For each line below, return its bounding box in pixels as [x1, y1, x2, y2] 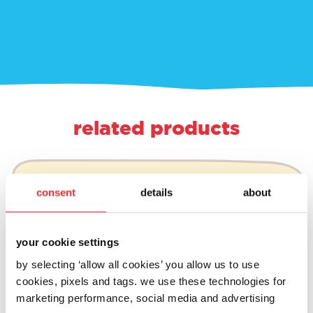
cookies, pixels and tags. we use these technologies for [16, 275, 286, 287]
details [140, 186, 173, 198]
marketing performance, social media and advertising [16, 291, 275, 304]
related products [73, 117, 240, 139]
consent [36, 186, 76, 198]
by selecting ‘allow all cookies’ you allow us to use [16, 258, 259, 270]
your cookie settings [16, 235, 119, 248]
